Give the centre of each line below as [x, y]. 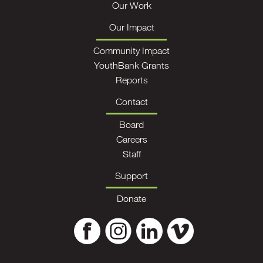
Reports [131, 80]
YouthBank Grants [131, 65]
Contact [131, 101]
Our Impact [131, 27]
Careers [131, 139]
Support [131, 176]
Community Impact [131, 50]
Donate [131, 199]
